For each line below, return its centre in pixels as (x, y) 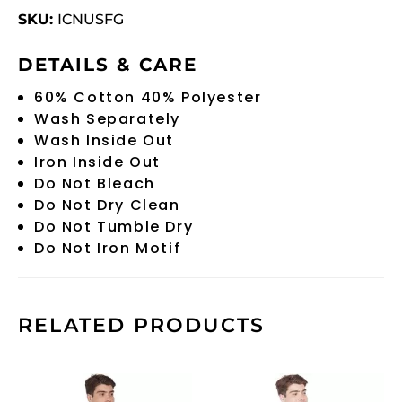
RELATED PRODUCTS (142, 326)
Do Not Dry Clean (107, 205)
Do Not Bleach (95, 184)
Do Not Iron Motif (108, 249)
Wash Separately (107, 119)
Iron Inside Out (97, 162)
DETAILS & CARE (108, 65)
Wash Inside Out (104, 141)
